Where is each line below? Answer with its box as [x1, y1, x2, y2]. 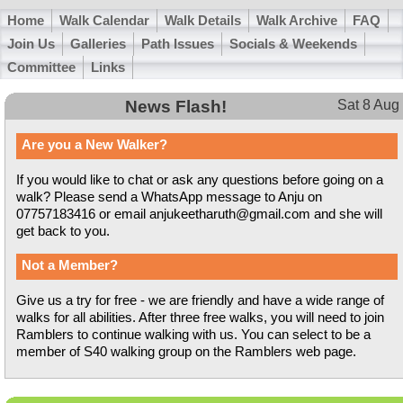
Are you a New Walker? [22, 138, 167, 152]
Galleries [70, 37, 126, 51]
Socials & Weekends [229, 37, 357, 51]
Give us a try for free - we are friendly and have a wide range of [16, 293, 384, 308]
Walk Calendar [59, 13, 149, 28]
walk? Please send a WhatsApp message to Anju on [16, 190, 322, 204]
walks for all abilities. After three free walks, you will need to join [16, 310, 384, 325]
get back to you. [16, 224, 110, 238]
